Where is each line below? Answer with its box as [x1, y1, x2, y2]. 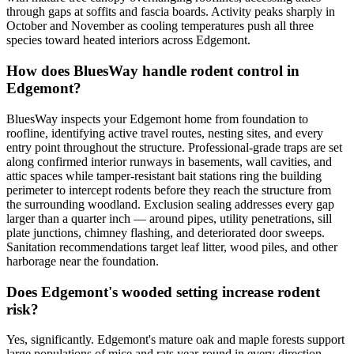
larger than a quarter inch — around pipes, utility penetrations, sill [6, 211, 332, 225]
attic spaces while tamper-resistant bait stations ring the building [6, 168, 322, 183]
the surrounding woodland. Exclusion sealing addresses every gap [6, 197, 334, 211]
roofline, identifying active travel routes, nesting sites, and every [6, 126, 323, 140]
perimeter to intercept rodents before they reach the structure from [6, 183, 331, 197]
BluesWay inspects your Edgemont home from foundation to [6, 111, 308, 126]
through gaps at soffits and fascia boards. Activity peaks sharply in [6, 5, 335, 19]
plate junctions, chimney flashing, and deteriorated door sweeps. [6, 225, 325, 239]
